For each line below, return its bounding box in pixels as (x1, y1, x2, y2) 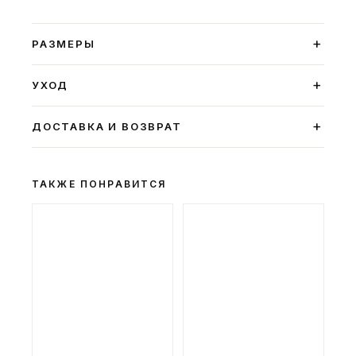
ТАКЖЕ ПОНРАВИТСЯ (32, 177, 167, 190)
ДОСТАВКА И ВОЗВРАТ (32, 119, 182, 133)
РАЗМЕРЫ (32, 37, 95, 50)
